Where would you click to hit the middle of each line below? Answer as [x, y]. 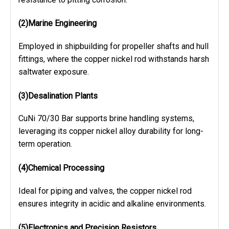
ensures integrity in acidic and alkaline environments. [112, 203]
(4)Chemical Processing [61, 168]
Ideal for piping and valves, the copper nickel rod [105, 191]
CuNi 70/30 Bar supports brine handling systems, [106, 119]
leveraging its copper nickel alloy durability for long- [111, 131]
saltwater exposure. [54, 72]
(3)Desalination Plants [58, 96]
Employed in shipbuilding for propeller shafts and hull [113, 47]
